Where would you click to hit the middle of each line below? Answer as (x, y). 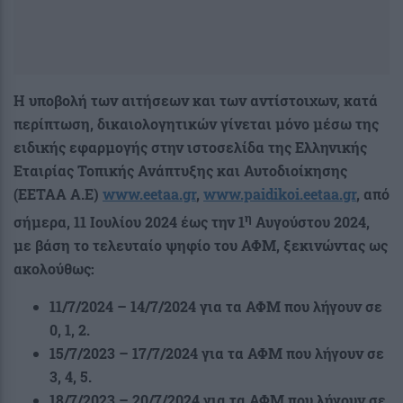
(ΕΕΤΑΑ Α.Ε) (58, 193)
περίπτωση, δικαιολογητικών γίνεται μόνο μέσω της (196, 123)
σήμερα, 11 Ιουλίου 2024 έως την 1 (129, 222)
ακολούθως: (54, 269)
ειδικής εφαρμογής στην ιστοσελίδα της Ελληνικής (190, 147)
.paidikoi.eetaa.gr (298, 193)
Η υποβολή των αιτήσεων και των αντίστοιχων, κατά (196, 100)
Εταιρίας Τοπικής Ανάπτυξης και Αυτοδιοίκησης (180, 170)
